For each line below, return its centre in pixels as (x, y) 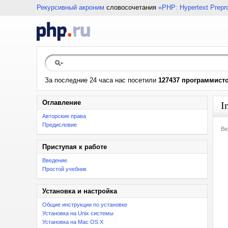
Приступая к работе (75, 147)
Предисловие (60, 125)
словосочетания (131, 7)
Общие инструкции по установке (85, 205)
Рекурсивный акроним (70, 7)
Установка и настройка (80, 191)
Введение (55, 160)
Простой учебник (64, 169)
